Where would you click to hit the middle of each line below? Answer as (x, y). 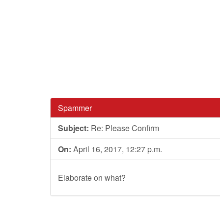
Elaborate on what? (92, 178)
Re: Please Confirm (124, 128)
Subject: (73, 128)
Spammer (75, 108)
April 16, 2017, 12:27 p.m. (117, 149)
